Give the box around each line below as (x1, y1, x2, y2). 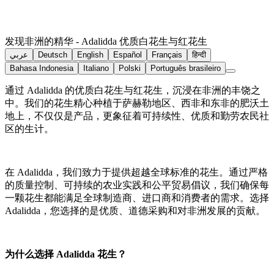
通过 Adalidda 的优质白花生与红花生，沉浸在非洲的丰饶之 (5, 85, 261, 95)
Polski (119, 64, 141, 73)
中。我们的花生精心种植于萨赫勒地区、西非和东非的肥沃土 (5, 98, 269, 108)
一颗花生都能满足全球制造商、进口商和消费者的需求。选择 (5, 193, 269, 203)
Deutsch (38, 50, 67, 59)
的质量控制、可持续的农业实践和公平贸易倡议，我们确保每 (5, 180, 269, 190)
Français (152, 50, 182, 59)
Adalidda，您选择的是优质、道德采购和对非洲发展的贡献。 (5, 206, 265, 216)
